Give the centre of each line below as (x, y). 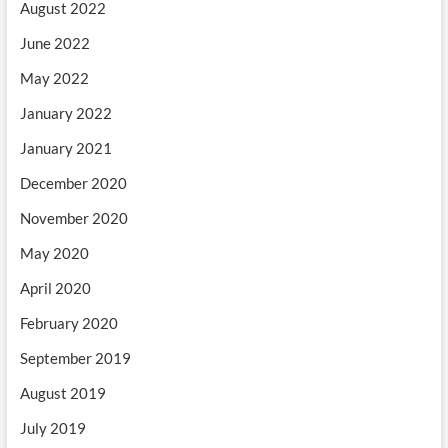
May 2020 (54, 253)
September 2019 (75, 358)
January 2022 (65, 113)
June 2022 (54, 43)
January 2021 (65, 148)
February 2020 (68, 323)
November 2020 (73, 218)
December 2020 (73, 183)
